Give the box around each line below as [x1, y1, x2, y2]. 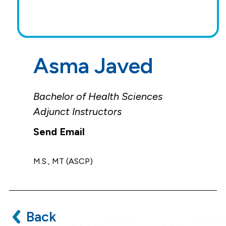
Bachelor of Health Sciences [33, 90, 162, 103]
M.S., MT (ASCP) [33, 156, 93, 166]
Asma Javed [33, 52, 153, 79]
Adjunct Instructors [33, 105, 122, 118]
